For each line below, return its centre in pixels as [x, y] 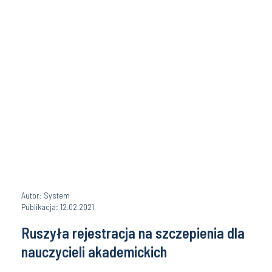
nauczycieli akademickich [94, 252]
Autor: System [46, 195]
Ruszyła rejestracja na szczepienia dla [133, 233]
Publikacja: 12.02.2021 [58, 207]
